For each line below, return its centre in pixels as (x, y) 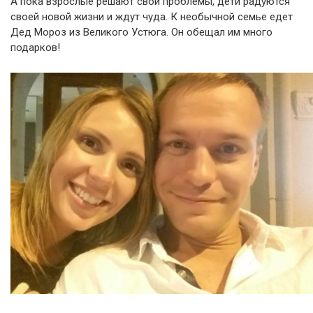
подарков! (35, 47)
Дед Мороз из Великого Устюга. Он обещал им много (141, 32)
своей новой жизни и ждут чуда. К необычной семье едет (152, 16)
